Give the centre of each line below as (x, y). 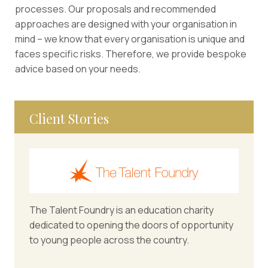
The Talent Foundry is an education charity (121, 210)
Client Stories (69, 119)
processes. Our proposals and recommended (115, 9)
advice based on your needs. (78, 69)
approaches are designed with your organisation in (126, 24)
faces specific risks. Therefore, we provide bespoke (131, 54)
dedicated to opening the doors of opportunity (131, 225)
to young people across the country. (109, 240)
